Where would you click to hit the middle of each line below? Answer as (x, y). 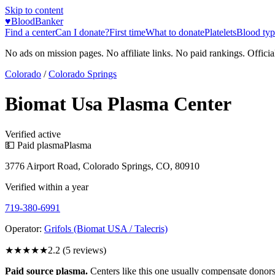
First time (127, 32)
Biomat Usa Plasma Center (118, 104)
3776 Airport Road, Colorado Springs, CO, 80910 (102, 166)
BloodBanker (37, 21)
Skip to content (34, 10)
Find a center (30, 32)
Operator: (23, 228)
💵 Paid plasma (34, 145)
